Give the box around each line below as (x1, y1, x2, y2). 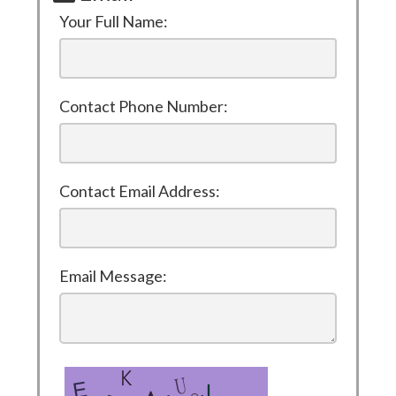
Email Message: (59, 266, 167, 286)
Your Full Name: (59, 11, 168, 31)
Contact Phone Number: (59, 96, 228, 116)
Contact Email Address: (59, 181, 220, 201)
